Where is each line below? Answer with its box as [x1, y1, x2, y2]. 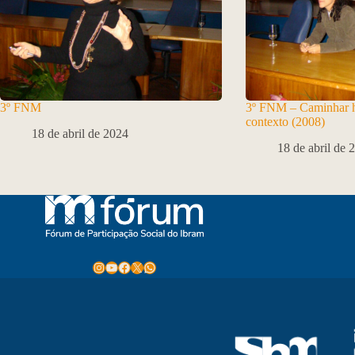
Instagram [91, 259, 141, 273]
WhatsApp [142, 259, 197, 273]
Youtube [104, 259, 147, 273]
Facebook [116, 259, 166, 273]
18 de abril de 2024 [32, 127, 128, 141]
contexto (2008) [245, 115, 325, 129]
